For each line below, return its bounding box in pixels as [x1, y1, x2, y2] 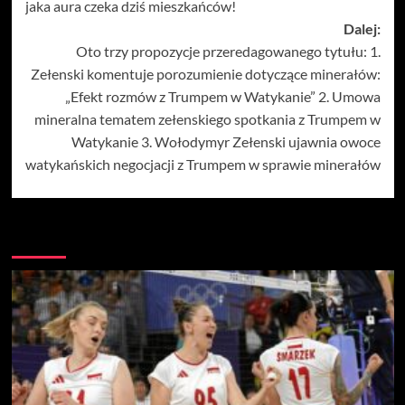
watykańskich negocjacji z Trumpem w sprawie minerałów [24, 155, 381, 173]
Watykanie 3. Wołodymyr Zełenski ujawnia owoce [71, 132, 381, 150]
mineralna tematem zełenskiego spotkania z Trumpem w [33, 109, 381, 127]
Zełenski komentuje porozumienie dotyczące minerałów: [30, 64, 381, 82]
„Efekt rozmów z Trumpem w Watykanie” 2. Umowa [64, 87, 381, 105]
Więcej [11, 228, 69, 250]
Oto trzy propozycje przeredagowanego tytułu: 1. [75, 42, 381, 60]
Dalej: [343, 19, 381, 37]
